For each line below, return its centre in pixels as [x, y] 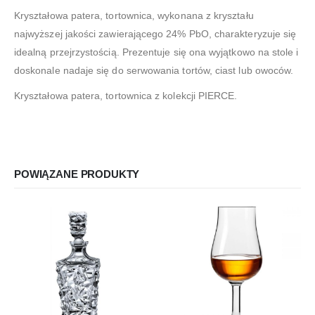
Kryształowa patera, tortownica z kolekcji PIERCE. [126, 96]
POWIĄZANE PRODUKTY [77, 174]
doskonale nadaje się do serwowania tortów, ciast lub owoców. [154, 71]
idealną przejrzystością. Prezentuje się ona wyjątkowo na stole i [156, 52]
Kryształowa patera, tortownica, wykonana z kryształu [134, 16]
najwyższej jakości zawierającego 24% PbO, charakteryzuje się [155, 34]
